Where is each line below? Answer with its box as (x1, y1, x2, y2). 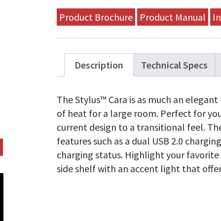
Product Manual (140, 11, 206, 24)
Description (74, 59, 124, 72)
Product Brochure (59, 11, 133, 24)
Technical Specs (141, 59, 208, 72)
